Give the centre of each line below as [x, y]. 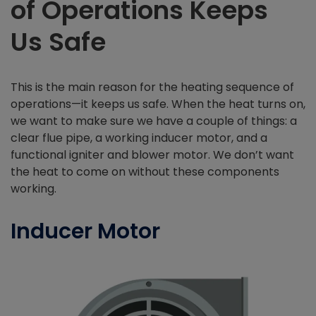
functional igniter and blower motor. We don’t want [152, 155]
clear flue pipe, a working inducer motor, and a [139, 138]
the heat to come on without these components [145, 172]
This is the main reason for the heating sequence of [152, 87]
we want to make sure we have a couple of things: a [154, 121]
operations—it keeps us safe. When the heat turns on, [158, 104]
